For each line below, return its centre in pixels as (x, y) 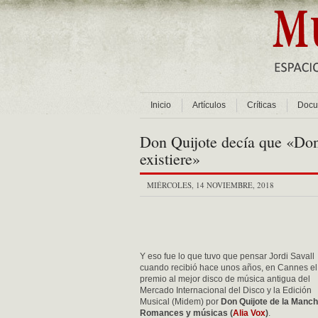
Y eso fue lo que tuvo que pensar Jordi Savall (227, 256)
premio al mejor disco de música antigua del (225, 279)
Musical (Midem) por (180, 302)
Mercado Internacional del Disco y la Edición (226, 290)
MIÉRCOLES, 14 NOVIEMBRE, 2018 (210, 185)
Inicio (161, 105)
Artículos (209, 105)
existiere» (170, 159)
